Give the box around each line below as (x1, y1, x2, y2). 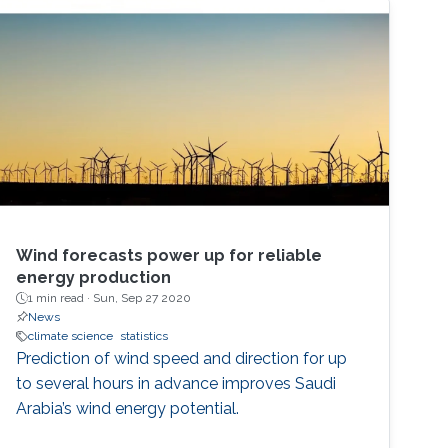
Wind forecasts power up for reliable (16, 246, 323, 266)
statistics (120, 329, 169, 344)
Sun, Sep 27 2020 (93, 291, 192, 306)
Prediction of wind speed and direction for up (16, 349, 348, 369)
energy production (16, 268, 172, 288)
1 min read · (28, 291, 94, 306)
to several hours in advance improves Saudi (16, 374, 337, 394)
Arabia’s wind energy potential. (16, 399, 240, 419)
